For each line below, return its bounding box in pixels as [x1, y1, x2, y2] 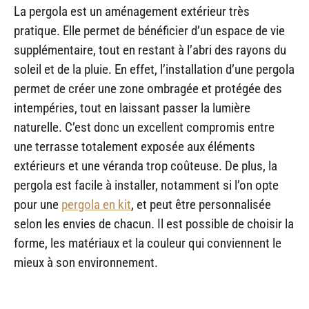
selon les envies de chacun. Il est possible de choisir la [14, 215, 294, 232]
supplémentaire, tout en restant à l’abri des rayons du [14, 41, 286, 58]
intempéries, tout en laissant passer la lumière [14, 99, 250, 116]
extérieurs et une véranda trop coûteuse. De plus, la [14, 157, 277, 174]
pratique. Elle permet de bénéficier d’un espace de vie [14, 22, 285, 39]
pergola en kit [61, 196, 131, 212]
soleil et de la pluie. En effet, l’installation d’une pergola [14, 61, 295, 77]
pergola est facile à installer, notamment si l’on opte [14, 177, 279, 193]
